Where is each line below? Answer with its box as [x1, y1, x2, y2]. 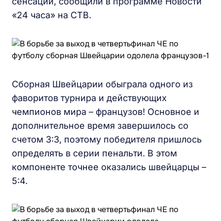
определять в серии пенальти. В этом [12, 148, 177, 158]
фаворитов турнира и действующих [12, 93, 167, 103]
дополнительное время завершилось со [12, 120, 188, 131]
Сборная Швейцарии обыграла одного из [12, 79, 193, 89]
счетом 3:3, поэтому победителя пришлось [12, 134, 202, 145]
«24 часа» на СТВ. [12, 10, 91, 20]
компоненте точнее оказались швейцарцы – [12, 162, 206, 172]
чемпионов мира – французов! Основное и [12, 107, 199, 117]
